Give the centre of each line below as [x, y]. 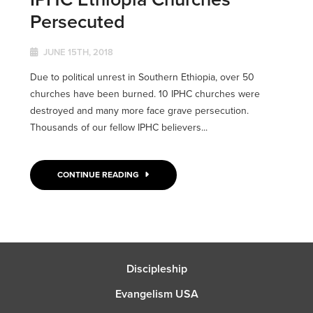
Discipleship [156, 268]
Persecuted [77, 22]
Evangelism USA [156, 293]
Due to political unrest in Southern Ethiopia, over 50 [142, 78]
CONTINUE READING [100, 175]
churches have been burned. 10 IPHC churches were [145, 94]
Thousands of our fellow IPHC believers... [118, 128]
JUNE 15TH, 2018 [77, 52]
